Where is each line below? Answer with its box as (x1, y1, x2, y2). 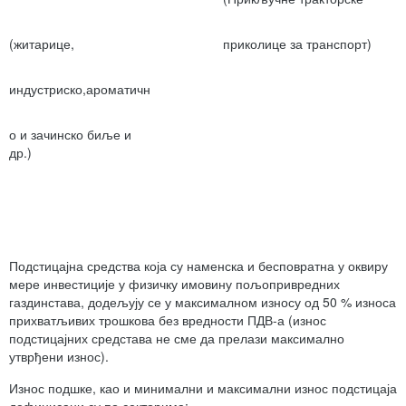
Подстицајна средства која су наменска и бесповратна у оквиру (9, 256, 388, 275)
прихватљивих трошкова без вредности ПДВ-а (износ (9, 311, 326, 330)
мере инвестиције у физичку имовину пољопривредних (9, 275, 340, 294)
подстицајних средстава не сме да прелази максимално (9, 329, 344, 348)
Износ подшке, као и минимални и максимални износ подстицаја (9, 379, 397, 398)
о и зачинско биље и (9, 125, 131, 144)
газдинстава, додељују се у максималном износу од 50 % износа (9, 293, 396, 312)
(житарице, (9, 34, 74, 53)
